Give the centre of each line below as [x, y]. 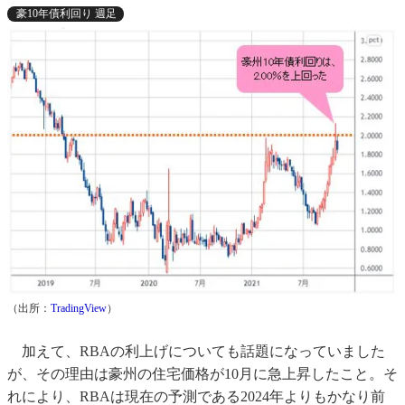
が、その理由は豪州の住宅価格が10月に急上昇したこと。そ [202, 373]
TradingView [79, 308]
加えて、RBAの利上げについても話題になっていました [196, 351]
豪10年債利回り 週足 [66, 13]
